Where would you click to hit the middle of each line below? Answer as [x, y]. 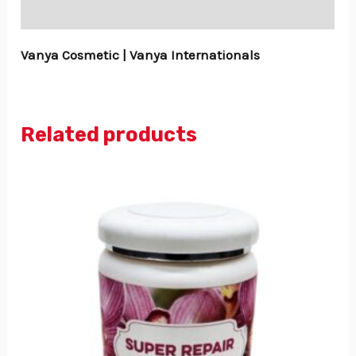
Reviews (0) [56, 10]
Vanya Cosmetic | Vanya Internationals [141, 54]
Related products [109, 134]
